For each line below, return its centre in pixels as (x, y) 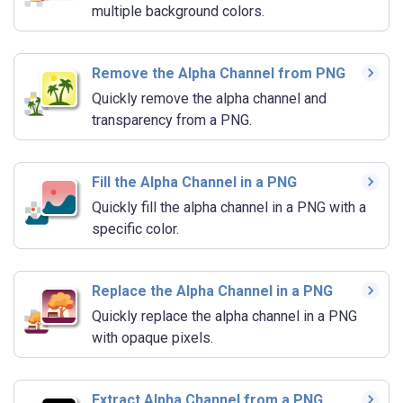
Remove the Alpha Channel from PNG (219, 74)
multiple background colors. (178, 12)
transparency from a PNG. (172, 121)
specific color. (135, 229)
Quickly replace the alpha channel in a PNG (224, 317)
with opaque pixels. (152, 338)
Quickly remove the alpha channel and (209, 99)
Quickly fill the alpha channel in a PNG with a (229, 208)
